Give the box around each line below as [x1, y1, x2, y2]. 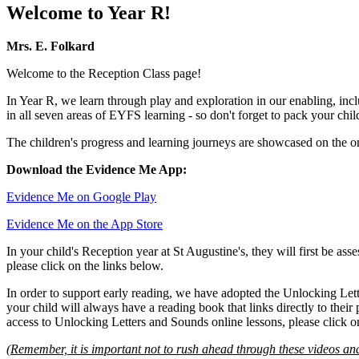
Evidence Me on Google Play [6, 190, 156, 204]
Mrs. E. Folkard [6, 39, 95, 54]
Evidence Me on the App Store [6, 217, 163, 232]
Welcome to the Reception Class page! [6, 67, 201, 81]
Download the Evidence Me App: [6, 163, 187, 177]
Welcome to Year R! [6, 2, 171, 23]
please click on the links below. [6, 259, 163, 273]
